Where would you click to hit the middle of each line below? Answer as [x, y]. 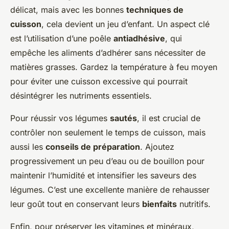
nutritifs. [194, 204]
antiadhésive [139, 39]
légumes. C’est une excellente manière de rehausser [110, 190]
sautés [123, 118]
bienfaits [159, 204]
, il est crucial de [169, 118]
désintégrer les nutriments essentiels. [81, 96]
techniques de [155, 10]
